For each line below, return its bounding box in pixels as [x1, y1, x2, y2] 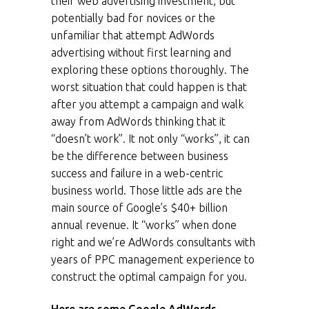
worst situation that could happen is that [51, 81, 247, 94]
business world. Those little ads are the [51, 184, 242, 197]
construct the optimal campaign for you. [51, 270, 247, 283]
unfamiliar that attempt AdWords [51, 29, 215, 42]
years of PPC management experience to [51, 253, 255, 266]
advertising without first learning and [51, 46, 231, 59]
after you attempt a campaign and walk [51, 98, 243, 111]
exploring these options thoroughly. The [51, 63, 249, 77]
